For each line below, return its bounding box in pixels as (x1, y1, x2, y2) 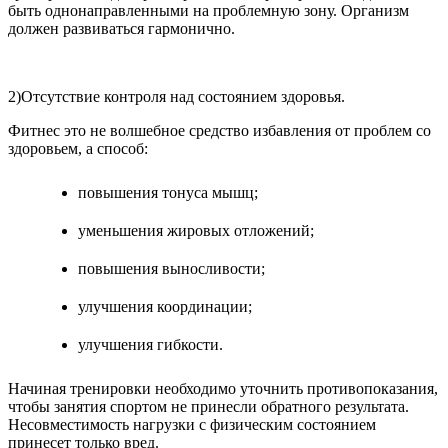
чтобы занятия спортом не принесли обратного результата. (8, 398, 409, 416)
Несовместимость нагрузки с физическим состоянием (8, 416, 376, 434)
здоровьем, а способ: (8, 140, 148, 158)
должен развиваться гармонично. (8, 20, 235, 38)
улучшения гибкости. (78, 336, 223, 354)
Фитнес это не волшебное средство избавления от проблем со (8, 122, 431, 140)
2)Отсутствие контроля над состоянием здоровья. (8, 88, 345, 106)
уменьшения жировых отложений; (78, 222, 314, 240)
